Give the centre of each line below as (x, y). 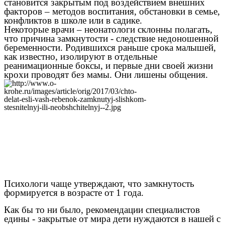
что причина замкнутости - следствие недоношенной (111, 39)
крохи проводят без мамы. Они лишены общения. (106, 75)
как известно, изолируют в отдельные (81, 57)
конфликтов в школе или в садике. (73, 21)
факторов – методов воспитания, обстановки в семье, (112, 12)
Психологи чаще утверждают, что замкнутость (99, 183)
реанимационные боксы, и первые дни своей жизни (108, 66)
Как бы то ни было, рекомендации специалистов (102, 209)
